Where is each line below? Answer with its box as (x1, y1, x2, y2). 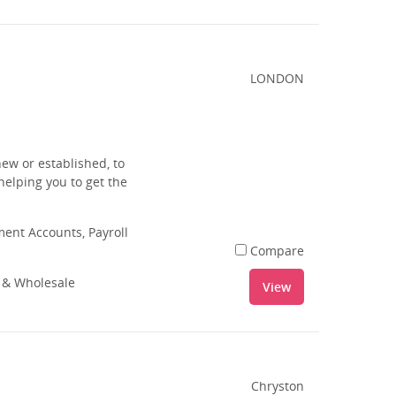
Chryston (251, 377, 305, 394)
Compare (250, 242, 305, 259)
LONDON (250, 70, 305, 87)
